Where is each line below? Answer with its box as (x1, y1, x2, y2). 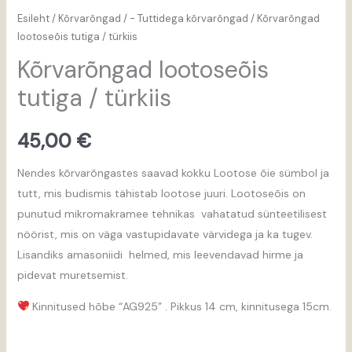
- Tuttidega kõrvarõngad (129, 12, 248, 26)
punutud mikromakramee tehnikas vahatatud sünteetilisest (16, 206, 327, 221)
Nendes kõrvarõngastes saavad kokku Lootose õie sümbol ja (16, 165, 329, 180)
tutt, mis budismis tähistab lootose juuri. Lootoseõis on (16, 185, 306, 200)
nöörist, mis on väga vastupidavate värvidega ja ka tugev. (16, 226, 313, 241)
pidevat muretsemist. (16, 267, 128, 282)
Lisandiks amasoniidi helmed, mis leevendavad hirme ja (16, 247, 303, 262)
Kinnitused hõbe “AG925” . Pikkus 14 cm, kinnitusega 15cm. (29, 299, 332, 313)
